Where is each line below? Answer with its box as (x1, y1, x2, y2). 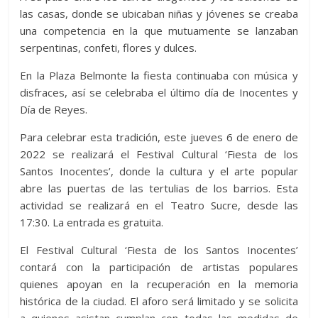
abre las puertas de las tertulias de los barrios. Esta (20, 180, 298, 195)
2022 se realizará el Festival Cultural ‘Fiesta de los (20, 146, 298, 161)
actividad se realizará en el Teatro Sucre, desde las (20, 197, 298, 212)
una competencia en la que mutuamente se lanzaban (20, 23, 298, 38)
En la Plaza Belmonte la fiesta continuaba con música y (20, 67, 298, 82)
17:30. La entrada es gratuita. (20, 214, 164, 229)
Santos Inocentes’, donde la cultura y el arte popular (20, 163, 298, 178)
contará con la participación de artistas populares (20, 259, 298, 274)
